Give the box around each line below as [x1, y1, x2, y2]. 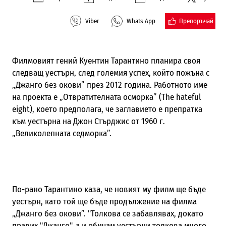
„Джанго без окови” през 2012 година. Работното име [12, 79, 207, 90]
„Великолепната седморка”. [12, 128, 114, 139]
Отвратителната [63, 91, 121, 102]
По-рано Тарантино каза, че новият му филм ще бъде [12, 184, 206, 195]
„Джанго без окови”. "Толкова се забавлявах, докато [12, 208, 203, 219]
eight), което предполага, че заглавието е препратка [12, 103, 202, 115]
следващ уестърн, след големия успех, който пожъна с [12, 67, 209, 78]
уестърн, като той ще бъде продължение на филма [12, 196, 197, 207]
